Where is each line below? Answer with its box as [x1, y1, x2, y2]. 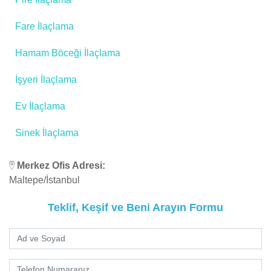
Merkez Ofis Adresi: [17, 160, 105, 171]
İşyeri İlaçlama [15, 74, 77, 85]
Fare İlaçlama [15, 21, 74, 32]
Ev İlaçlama [15, 101, 65, 112]
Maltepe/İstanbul [9, 175, 80, 186]
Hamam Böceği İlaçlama [15, 48, 120, 59]
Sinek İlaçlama [15, 128, 79, 139]
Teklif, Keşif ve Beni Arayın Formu [48, 201, 223, 214]
